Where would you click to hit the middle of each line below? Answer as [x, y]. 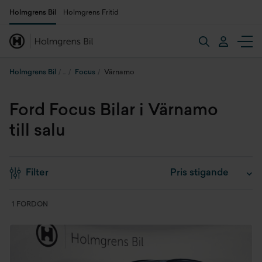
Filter [37, 173]
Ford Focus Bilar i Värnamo [114, 111]
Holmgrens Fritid [91, 13]
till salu [37, 132]
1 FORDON [30, 205]
